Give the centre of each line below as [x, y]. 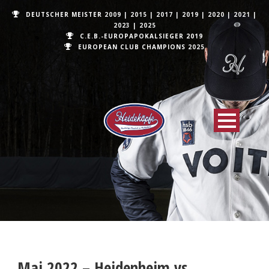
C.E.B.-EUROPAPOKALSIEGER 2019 [141, 36]
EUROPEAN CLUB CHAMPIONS [133, 47]
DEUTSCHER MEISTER [65, 14]
